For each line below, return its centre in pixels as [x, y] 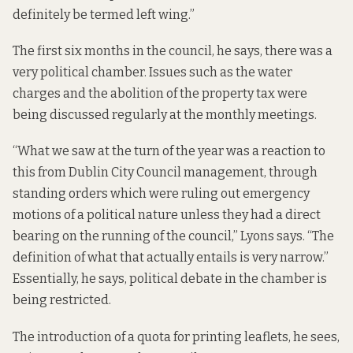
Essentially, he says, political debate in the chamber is [170, 279]
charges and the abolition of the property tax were [160, 94]
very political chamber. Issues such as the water [152, 72]
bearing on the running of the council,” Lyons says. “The [173, 236]
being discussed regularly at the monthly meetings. [165, 115]
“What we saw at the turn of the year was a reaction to [169, 151]
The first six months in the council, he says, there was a [173, 51]
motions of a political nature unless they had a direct [167, 215]
